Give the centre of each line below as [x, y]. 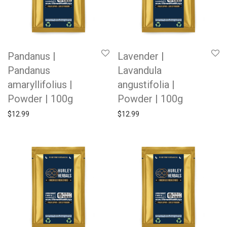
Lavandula [140, 70]
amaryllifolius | [40, 85]
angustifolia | [146, 85]
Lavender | [141, 56]
